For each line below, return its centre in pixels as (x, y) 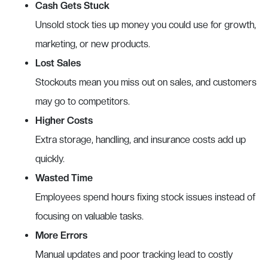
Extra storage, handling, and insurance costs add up (141, 139)
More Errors (61, 235)
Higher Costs (64, 120)
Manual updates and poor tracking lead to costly (134, 254)
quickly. (50, 159)
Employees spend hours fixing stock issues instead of (145, 197)
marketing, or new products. (93, 44)
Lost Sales (58, 63)
